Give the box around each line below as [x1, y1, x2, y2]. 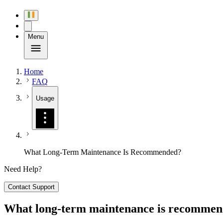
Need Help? [4, 164, 42, 173]
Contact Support [8, 183, 55, 191]
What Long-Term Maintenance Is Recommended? [24, 147, 181, 156]
